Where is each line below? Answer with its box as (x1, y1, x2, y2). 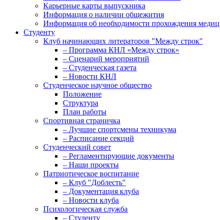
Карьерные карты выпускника (43, 1, 145, 10)
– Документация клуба (63, 187, 139, 196)
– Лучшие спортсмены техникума (63, 125, 176, 134)
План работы (63, 108, 107, 116)
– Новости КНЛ (63, 72, 116, 81)
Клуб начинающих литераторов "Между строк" (43, 37, 203, 46)
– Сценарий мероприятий (63, 55, 149, 63)
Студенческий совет (43, 143, 111, 152)
